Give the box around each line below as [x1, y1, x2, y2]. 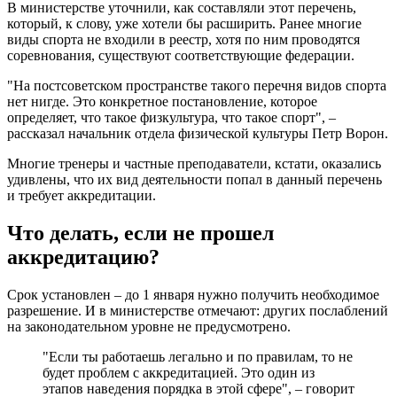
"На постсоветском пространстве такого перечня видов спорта [7, 77, 386, 93]
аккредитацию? [7, 245, 160, 269]
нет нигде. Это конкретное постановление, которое [7, 93, 317, 109]
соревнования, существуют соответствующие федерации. [7, 47, 354, 63]
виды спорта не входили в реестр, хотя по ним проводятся [7, 31, 360, 47]
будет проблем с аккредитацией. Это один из [43, 364, 315, 380]
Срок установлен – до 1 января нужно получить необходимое [7, 286, 379, 302]
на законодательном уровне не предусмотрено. [7, 318, 291, 334]
